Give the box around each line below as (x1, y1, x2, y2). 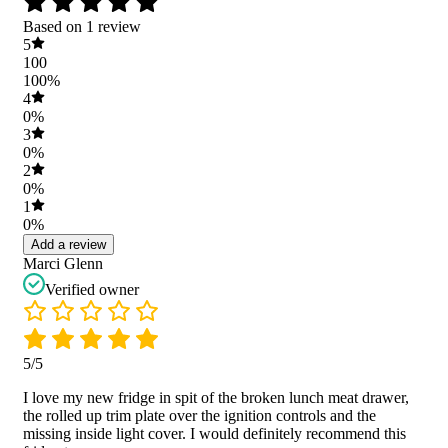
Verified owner (45, 280, 139, 298)
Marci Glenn (23, 254, 103, 272)
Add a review (31, 236, 106, 252)
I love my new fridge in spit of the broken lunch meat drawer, (23, 388, 409, 406)
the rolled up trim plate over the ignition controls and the (23, 406, 376, 424)
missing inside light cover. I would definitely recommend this (23, 424, 406, 442)
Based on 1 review (23, 17, 141, 35)
